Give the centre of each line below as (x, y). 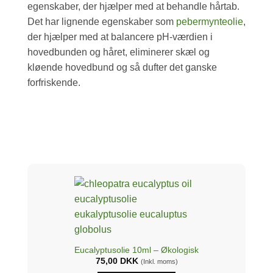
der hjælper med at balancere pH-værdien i (120, 37)
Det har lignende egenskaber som (102, 22)
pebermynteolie (210, 22)
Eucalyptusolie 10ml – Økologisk (136, 250)
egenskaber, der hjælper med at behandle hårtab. (133, 7)
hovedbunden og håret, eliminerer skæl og (119, 52)
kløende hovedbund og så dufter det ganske (122, 68)
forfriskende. (54, 83)
